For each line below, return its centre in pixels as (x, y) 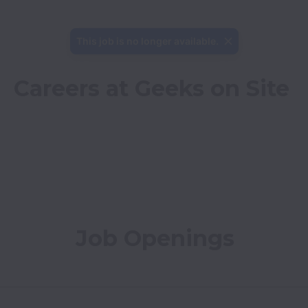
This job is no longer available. (147, 41)
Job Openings (155, 238)
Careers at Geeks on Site (151, 88)
